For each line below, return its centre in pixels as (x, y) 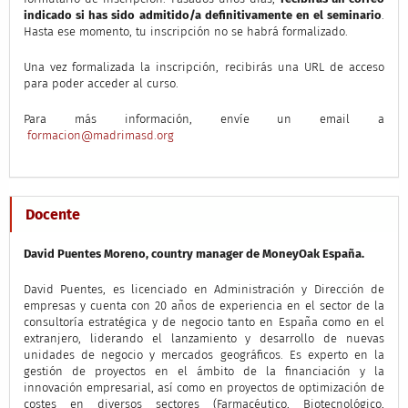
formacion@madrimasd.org (100, 135)
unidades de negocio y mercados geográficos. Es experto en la (204, 355)
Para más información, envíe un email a (204, 118)
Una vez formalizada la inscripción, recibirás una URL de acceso (204, 66)
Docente (52, 214)
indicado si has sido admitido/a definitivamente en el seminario (203, 15)
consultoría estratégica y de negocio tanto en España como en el (204, 322)
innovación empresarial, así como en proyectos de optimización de (204, 388)
